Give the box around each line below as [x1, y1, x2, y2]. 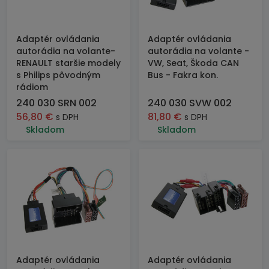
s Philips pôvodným [16, 69, 100, 81]
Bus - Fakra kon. [148, 69, 218, 81]
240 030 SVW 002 [148, 96, 232, 110]
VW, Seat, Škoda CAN [148, 57, 239, 69]
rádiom [16, 81, 48, 93]
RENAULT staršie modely [16, 57, 121, 69]
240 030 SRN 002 [16, 96, 97, 110]
